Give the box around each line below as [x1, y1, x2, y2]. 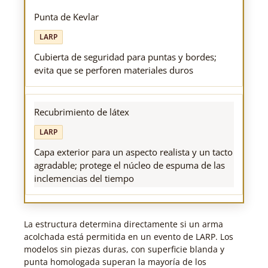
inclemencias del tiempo [34, 172, 134, 185]
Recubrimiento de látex [34, 106, 129, 118]
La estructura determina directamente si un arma [24, 218, 223, 230]
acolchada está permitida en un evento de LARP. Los [24, 231, 233, 243]
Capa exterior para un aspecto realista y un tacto [34, 146, 233, 159]
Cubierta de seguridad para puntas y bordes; [34, 51, 217, 63]
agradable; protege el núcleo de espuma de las [34, 159, 225, 172]
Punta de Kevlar [34, 11, 99, 23]
